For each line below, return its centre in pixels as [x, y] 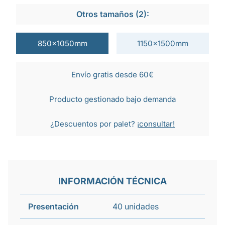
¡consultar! [156, 124]
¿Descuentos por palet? [94, 124]
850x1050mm [62, 43]
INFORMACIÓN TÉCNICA [113, 181]
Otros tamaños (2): [113, 14]
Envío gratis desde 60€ [113, 75]
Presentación [53, 206]
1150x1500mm [163, 43]
